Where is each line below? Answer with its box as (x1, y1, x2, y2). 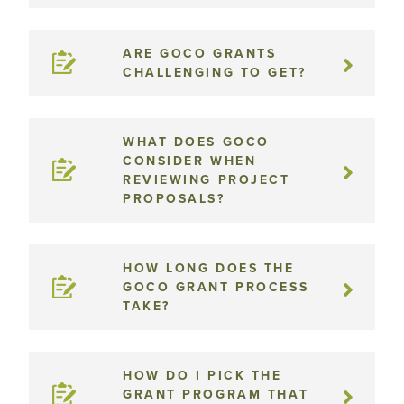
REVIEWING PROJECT (123, 172, 290, 188)
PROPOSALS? (123, 191, 225, 207)
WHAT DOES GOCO (123, 134, 270, 150)
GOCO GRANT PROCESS (123, 280, 309, 295)
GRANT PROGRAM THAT (123, 387, 309, 402)
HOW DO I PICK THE (123, 368, 282, 383)
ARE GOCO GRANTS (123, 46, 277, 61)
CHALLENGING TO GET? (123, 65, 307, 80)
